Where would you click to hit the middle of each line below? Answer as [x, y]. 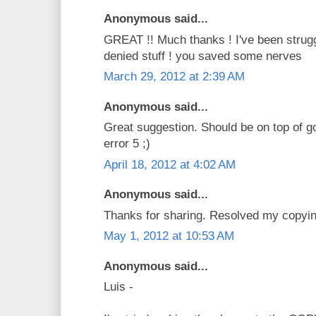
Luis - [119, 287]
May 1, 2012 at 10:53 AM [169, 236]
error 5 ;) [127, 144]
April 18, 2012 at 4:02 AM [170, 164]
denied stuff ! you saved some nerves [203, 56]
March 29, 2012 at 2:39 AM [174, 77]
